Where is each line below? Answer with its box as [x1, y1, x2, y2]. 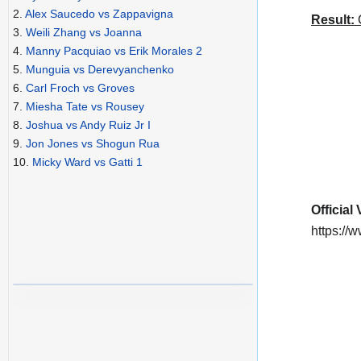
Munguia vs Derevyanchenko [26, 63, 174, 77]
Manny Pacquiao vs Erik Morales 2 [26, 44, 202, 58]
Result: [311, 13, 355, 27]
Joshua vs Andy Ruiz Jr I [26, 118, 151, 132]
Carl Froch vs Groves [26, 81, 135, 95]
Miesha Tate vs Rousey [26, 100, 144, 114]
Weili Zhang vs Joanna [26, 26, 142, 39]
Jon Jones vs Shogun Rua [26, 137, 160, 151]
